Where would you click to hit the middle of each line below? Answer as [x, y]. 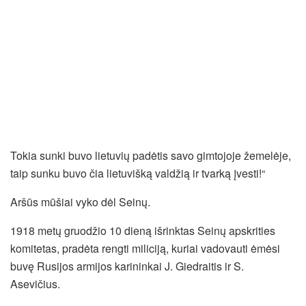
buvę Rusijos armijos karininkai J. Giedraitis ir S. [127, 266]
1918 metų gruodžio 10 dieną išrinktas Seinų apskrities [143, 231]
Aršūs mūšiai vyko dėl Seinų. [80, 202]
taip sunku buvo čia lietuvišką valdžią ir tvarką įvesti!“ [138, 173]
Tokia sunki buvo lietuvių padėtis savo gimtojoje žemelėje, [151, 156]
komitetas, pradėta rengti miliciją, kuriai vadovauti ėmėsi [145, 249]
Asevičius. [35, 284]
